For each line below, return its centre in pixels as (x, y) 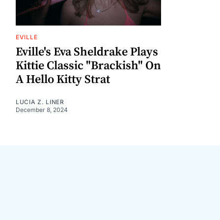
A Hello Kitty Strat (63, 79)
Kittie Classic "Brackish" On (88, 66)
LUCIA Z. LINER (40, 102)
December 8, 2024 (42, 110)
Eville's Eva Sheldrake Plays (87, 52)
